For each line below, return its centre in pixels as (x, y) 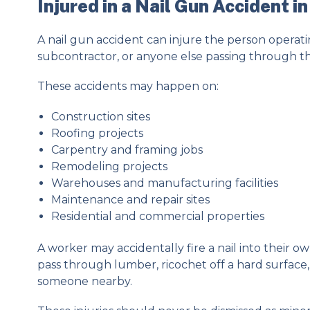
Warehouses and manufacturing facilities (164, 183)
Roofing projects (97, 133)
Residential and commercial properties (157, 216)
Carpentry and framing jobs (127, 149)
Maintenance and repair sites (130, 199)
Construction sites (100, 116)
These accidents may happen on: (128, 86)
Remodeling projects (109, 166)
